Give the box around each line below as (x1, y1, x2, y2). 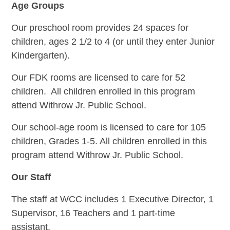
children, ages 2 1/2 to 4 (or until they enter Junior (11, 36, 215, 47)
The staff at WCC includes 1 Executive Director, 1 (11, 194, 214, 204)
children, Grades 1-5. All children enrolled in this (11, 136, 207, 146)
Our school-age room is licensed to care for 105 (11, 122, 206, 132)
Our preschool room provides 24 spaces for (11, 22, 188, 33)
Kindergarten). (11, 50, 70, 61)
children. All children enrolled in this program (11, 86, 195, 97)
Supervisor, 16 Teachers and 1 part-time (11, 207, 175, 218)
